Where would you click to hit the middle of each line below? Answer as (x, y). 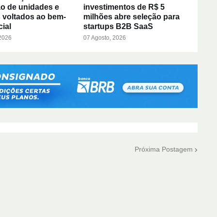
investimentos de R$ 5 (124, 7)
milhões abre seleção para (131, 16)
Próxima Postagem (163, 149)
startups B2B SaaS (118, 26)
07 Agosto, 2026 (104, 38)
